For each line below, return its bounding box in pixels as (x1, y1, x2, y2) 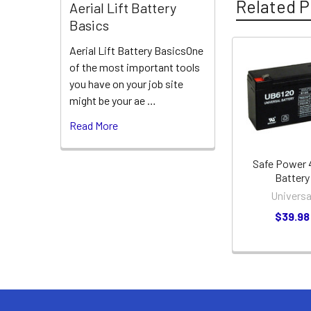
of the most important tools (69, 60, 200, 74)
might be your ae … (69, 94, 156, 108)
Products (228, 83, 299, 104)
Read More (69, 119, 118, 133)
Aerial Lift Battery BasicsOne (69, 44, 203, 58)
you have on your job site (69, 77, 183, 91)
